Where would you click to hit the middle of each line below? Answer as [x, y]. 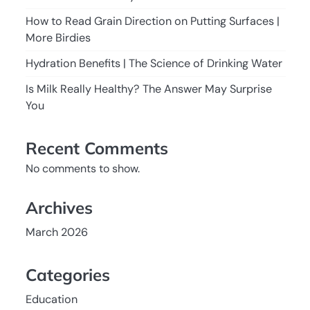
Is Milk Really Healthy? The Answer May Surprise [148, 89]
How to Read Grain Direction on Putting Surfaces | [152, 21]
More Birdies [58, 37]
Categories [67, 275]
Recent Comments [97, 148]
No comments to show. [82, 169]
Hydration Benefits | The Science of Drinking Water [154, 63]
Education [51, 300]
